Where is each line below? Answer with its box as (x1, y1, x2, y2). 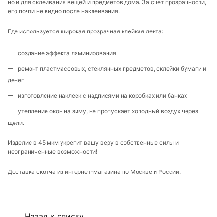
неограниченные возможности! (8, 148, 97, 155)
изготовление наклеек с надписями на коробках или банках (18, 92, 187, 100)
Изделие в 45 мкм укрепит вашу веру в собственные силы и (8, 139, 179, 147)
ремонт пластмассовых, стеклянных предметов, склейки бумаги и (18, 65, 206, 73)
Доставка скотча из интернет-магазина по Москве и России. (8, 168, 181, 176)
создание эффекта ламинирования (18, 49, 116, 57)
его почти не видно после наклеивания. (8, 7, 120, 15)
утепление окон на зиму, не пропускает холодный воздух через (18, 108, 198, 115)
